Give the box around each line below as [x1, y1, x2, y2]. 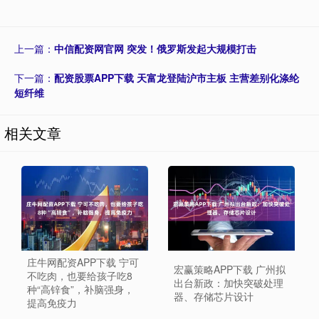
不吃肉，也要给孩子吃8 [27, 268, 132, 283]
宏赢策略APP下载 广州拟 [173, 261, 286, 276]
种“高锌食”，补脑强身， [27, 282, 134, 297]
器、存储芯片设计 [173, 288, 253, 303]
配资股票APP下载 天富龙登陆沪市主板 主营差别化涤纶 [54, 70, 299, 85]
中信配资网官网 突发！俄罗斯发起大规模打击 [54, 41, 256, 56]
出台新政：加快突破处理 [173, 275, 283, 290]
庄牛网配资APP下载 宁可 [27, 255, 139, 270]
